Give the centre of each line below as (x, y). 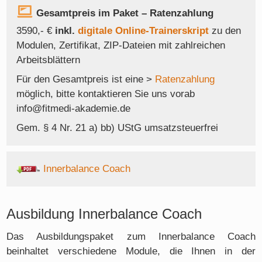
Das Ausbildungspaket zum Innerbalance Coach (131, 237)
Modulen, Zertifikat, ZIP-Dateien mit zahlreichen (121, 45)
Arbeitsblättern (48, 60)
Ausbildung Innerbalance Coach (104, 214)
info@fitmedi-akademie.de (73, 108)
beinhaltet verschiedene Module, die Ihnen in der (131, 251)
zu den (226, 30)
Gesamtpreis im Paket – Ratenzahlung (125, 13)
